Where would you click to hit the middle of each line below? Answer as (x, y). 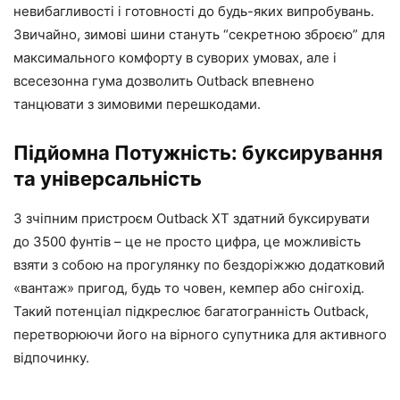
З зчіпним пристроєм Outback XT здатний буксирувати (192, 218)
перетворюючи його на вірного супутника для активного (200, 334)
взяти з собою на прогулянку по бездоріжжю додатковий (199, 264)
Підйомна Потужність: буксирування (198, 152)
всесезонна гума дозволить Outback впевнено (164, 80)
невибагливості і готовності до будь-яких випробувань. (194, 11)
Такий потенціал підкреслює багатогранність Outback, (191, 311)
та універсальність (108, 178)
